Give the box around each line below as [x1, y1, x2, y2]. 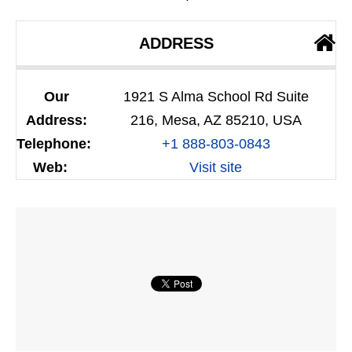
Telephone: [16, 136, 91, 152]
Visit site [189, 159, 242, 176]
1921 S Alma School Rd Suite [123, 89, 309, 105]
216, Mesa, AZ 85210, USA [130, 112, 302, 129]
